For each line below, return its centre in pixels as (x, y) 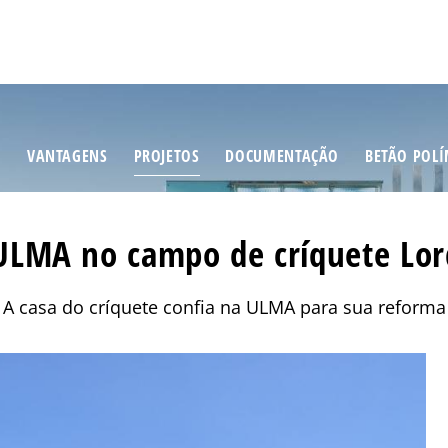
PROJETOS (166, 156)
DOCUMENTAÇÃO (282, 156)
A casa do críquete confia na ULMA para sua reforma (224, 307)
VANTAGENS (67, 156)
